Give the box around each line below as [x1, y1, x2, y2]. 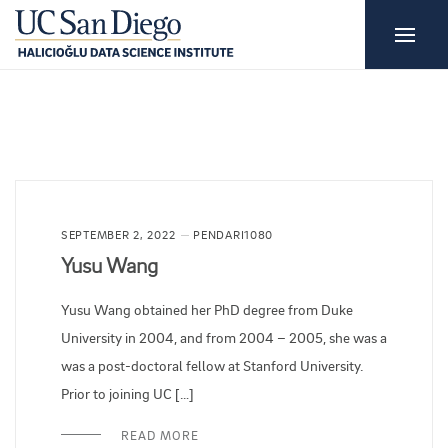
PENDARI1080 [193, 227, 274, 242]
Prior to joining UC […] [61, 384, 194, 403]
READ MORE [121, 427, 199, 444]
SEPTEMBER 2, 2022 [61, 227, 176, 242]
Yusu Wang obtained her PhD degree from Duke [61, 300, 353, 319]
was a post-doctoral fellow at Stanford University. [61, 356, 364, 375]
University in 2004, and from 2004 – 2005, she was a [61, 328, 387, 347]
